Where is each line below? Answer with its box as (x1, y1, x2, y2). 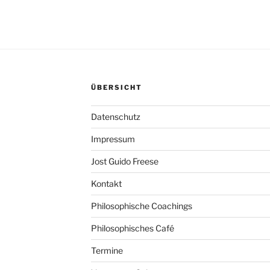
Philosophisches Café (90, 223, 174, 234)
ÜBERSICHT (90, 83, 142, 92)
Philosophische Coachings (90, 201, 192, 212)
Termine (90, 245, 123, 256)
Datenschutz (90, 111, 140, 122)
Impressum (90, 134, 135, 145)
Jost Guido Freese (90, 156, 159, 167)
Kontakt (90, 178, 122, 189)
